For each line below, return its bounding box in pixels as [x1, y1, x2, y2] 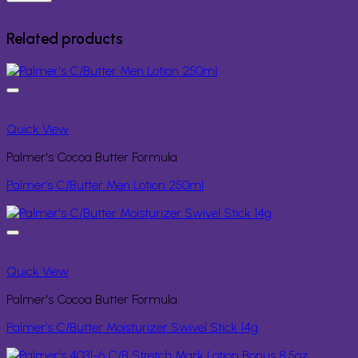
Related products [6, 30, 123, 49]
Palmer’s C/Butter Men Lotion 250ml [6, 177, 204, 193]
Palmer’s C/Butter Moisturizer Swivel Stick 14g [6, 320, 258, 336]
